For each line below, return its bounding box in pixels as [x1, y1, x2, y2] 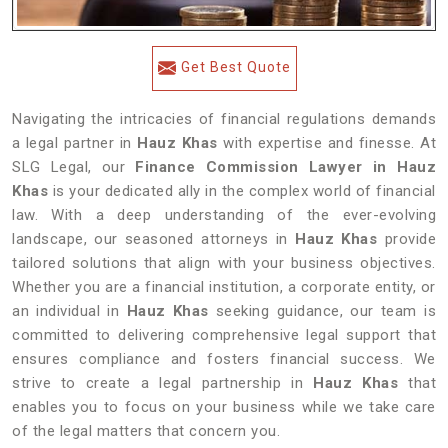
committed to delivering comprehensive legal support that [12, 326, 436, 344]
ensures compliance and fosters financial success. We [12, 350, 436, 368]
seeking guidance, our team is [215, 302, 437, 320]
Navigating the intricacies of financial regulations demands [12, 110, 436, 128]
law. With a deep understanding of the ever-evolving [12, 206, 436, 224]
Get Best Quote [180, 59, 291, 75]
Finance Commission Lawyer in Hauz [135, 158, 437, 176]
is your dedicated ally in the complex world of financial [48, 182, 436, 200]
